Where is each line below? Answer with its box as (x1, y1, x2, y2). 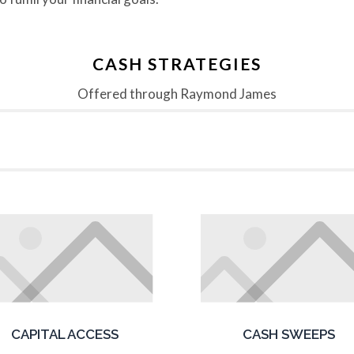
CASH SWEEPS (243, 326, 336, 343)
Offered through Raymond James (77, 85, 277, 103)
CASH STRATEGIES (92, 54, 262, 74)
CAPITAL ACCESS (11, 326, 119, 343)
